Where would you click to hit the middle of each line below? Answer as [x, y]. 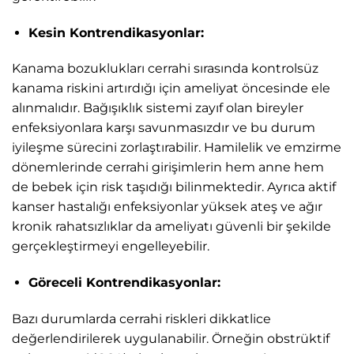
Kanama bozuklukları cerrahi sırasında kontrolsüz [165, 69]
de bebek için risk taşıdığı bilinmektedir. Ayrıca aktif [174, 187]
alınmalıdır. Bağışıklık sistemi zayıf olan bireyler [158, 108]
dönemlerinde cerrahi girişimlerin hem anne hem [168, 168]
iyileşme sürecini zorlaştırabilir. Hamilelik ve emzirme [177, 148]
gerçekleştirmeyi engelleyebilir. [111, 247]
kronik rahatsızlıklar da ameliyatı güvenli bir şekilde [171, 227]
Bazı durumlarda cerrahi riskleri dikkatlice [141, 319]
